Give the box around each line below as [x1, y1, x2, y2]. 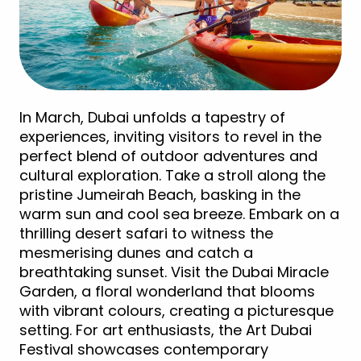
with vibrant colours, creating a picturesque [19, 301, 334, 322]
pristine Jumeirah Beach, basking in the [19, 185, 301, 205]
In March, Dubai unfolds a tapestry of [19, 107, 285, 128]
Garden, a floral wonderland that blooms [19, 281, 315, 302]
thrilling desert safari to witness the [19, 223, 273, 244]
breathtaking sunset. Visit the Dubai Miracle [19, 262, 329, 283]
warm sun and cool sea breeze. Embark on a [19, 204, 339, 225]
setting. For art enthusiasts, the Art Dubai [19, 320, 312, 341]
